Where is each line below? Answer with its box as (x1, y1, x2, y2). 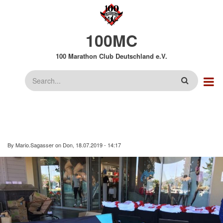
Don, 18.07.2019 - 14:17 (63, 141, 121, 149)
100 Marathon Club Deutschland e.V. (56, 51, 167, 61)
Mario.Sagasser (15, 141, 54, 149)
